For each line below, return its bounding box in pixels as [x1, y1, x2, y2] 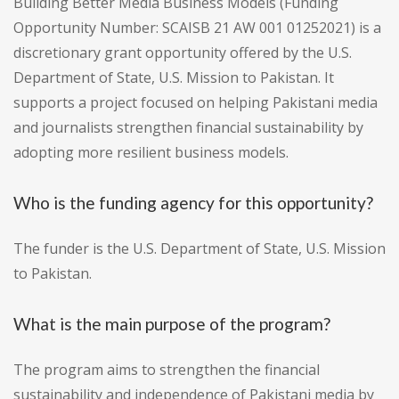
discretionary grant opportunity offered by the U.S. [13, 43, 352, 63]
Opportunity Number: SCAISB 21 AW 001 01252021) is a [13, 18, 381, 38]
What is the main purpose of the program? [13, 313, 330, 335]
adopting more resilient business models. [13, 142, 289, 163]
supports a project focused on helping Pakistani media [13, 93, 378, 113]
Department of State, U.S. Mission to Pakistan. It [13, 68, 334, 88]
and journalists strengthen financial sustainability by [13, 118, 363, 138]
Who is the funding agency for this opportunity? [13, 192, 373, 214]
